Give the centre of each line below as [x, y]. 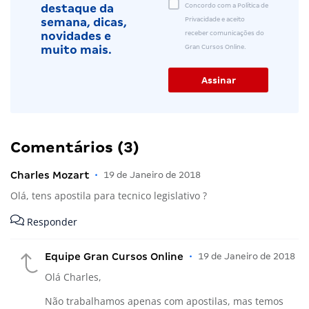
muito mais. [76, 50]
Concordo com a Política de [227, 5]
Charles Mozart [50, 175]
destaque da [77, 9]
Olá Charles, [73, 277]
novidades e [76, 37]
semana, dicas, [84, 23]
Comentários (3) [75, 147]
